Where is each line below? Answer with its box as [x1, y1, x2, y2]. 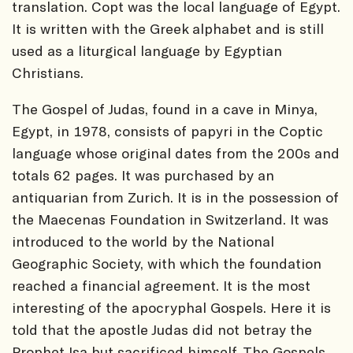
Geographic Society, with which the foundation [12, 254, 321, 272]
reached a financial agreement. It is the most [12, 276, 310, 294]
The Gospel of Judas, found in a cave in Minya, [12, 99, 318, 117]
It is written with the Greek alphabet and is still [12, 19, 324, 37]
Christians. [12, 63, 84, 81]
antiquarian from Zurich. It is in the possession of [12, 188, 339, 206]
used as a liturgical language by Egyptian [12, 41, 282, 59]
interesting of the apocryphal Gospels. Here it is [12, 298, 331, 316]
